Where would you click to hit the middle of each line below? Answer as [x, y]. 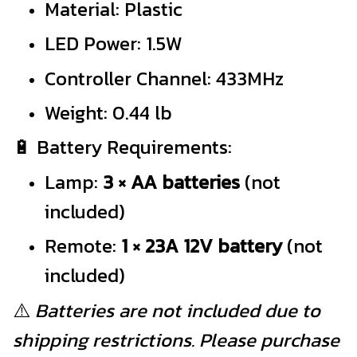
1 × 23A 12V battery [202, 246]
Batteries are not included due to [178, 310]
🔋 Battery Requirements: [122, 147]
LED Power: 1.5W [114, 44]
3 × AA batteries [171, 182]
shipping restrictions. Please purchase [176, 339]
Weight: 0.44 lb [108, 113]
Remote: [83, 246]
